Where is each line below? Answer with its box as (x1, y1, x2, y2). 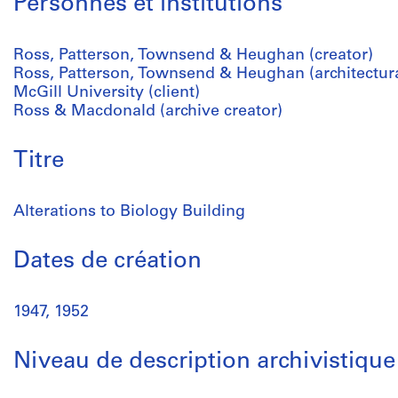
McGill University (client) (13, 84, 200, 101)
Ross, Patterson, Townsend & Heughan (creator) (13, 47, 373, 64)
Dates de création (13, 250, 202, 274)
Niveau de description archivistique (13, 350, 395, 374)
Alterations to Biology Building (13, 203, 245, 220)
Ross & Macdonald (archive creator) (13, 103, 283, 120)
